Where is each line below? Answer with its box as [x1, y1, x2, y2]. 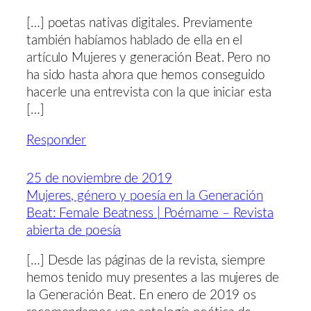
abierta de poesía [26, 224, 121, 237]
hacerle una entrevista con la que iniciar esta [26, 86, 272, 100]
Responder [26, 133, 87, 147]
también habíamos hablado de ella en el [26, 34, 243, 48]
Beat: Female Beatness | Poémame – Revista [26, 206, 274, 220]
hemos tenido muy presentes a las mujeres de [26, 271, 279, 285]
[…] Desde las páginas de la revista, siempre [26, 254, 265, 268]
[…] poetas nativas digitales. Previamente [26, 17, 253, 31]
